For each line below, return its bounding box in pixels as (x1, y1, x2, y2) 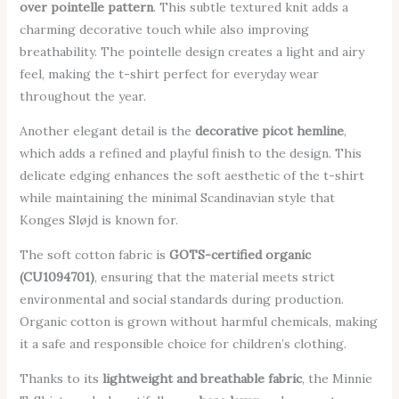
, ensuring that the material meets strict (94, 269, 335, 286)
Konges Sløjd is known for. (19, 212, 178, 229)
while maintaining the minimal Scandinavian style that (19, 190, 335, 207)
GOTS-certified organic (168, 247, 311, 264)
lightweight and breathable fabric (102, 370, 302, 387)
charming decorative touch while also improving (19, 21, 309, 38)
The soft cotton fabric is (19, 247, 169, 264)
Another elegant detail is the (19, 123, 195, 140)
